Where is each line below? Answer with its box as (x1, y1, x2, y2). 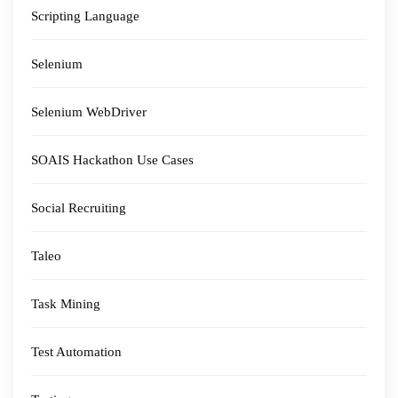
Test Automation (31, 345, 122, 359)
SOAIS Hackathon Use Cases (31, 153, 194, 167)
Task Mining (31, 297, 100, 311)
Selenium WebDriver (31, 105, 147, 119)
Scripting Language (31, 9, 139, 23)
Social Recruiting (31, 201, 126, 215)
